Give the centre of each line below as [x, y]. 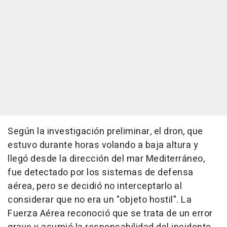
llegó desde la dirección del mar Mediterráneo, [106, 159]
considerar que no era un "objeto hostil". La [100, 200]
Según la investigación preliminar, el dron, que [105, 132]
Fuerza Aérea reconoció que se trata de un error [110, 214]
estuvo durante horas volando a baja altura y [103, 145]
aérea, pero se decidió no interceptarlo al [95, 186]
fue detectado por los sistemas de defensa [101, 173]
